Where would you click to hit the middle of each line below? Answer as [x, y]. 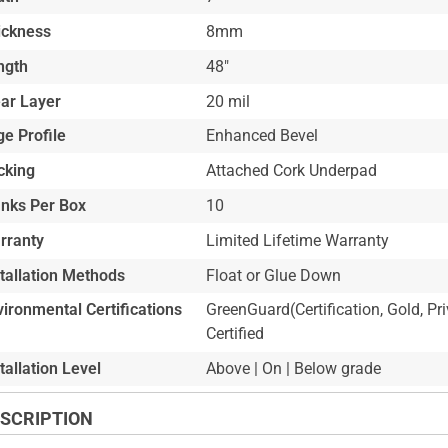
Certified [234, 334]
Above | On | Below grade [293, 369]
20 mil [227, 101]
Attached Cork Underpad [291, 171]
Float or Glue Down [273, 275]
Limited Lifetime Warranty [297, 240]
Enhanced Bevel [261, 136]
